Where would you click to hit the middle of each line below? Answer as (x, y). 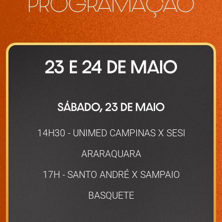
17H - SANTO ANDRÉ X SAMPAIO (111, 174)
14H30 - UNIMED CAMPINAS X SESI (111, 133)
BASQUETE (111, 195)
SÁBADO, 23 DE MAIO (111, 109)
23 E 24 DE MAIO (111, 69)
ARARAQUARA (111, 153)
